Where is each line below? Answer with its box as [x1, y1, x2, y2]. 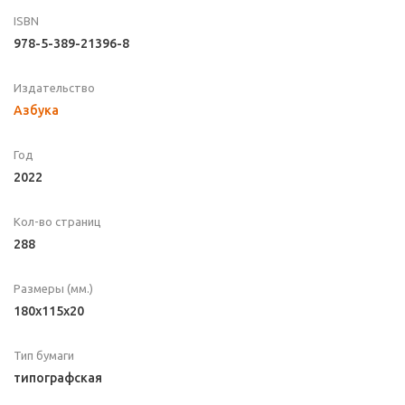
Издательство [14, 81, 95, 95]
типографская [14, 371, 102, 386]
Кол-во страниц [14, 215, 101, 229]
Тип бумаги [14, 349, 74, 363]
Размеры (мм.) [14, 282, 93, 296]
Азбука [14, 103, 59, 118]
